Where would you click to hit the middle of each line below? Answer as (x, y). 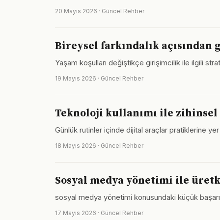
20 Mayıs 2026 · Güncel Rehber (100, 11)
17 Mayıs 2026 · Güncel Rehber (99, 213)
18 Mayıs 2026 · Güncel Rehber (99, 146)
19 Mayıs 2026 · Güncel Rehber (99, 78)
